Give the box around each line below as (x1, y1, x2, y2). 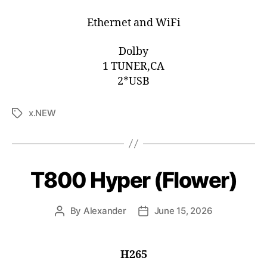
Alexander (83, 204, 126, 216)
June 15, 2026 (154, 204, 213, 216)
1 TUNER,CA (103, 59, 164, 73)
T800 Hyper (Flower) (30, 166, 237, 193)
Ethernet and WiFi (86, 16, 181, 30)
